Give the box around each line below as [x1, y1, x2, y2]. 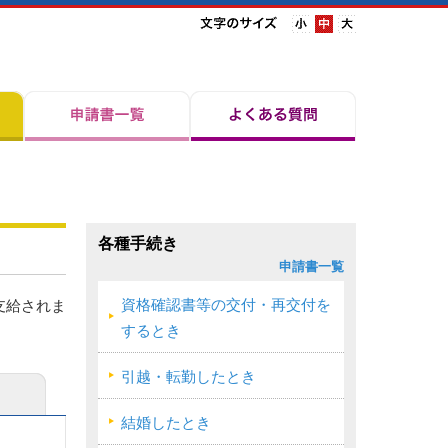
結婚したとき [121, 415, 211, 431]
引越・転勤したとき [121, 369, 256, 385]
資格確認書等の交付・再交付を [121, 297, 331, 313]
